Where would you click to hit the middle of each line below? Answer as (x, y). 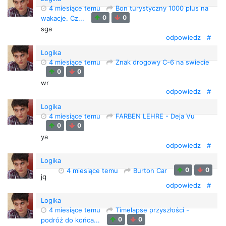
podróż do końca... (71, 220)
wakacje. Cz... (64, 18)
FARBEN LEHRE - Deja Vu (155, 116)
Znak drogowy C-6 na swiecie (162, 62)
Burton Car (151, 170)
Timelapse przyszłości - (152, 210)
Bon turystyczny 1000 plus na (162, 8)
